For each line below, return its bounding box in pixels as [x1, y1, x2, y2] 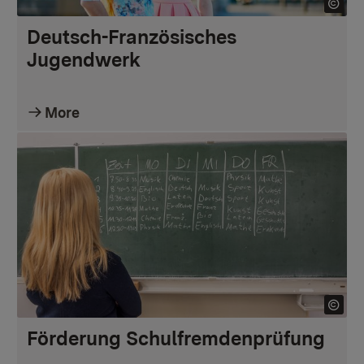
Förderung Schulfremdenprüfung [27, 327, 325, 351]
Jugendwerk [27, 47, 141, 71]
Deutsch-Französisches [27, 24, 236, 49]
